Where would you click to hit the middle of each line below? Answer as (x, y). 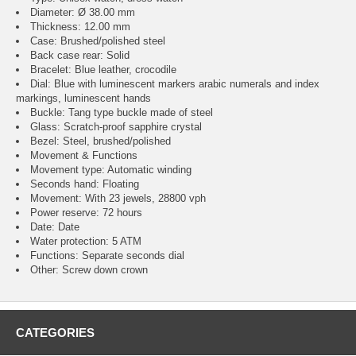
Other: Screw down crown (89, 270)
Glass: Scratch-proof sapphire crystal (116, 127)
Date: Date (55, 227)
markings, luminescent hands (83, 99)
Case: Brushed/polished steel (98, 41)
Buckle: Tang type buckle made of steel (122, 113)
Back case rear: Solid (80, 56)
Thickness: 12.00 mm (80, 27)
